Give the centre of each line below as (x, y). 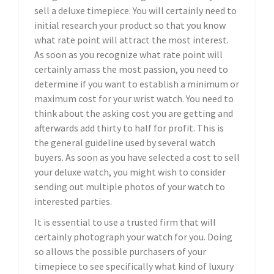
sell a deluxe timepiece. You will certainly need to (135, 11)
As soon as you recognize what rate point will (128, 55)
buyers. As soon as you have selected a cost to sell (137, 157)
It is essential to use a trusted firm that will (125, 222)
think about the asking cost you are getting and (134, 113)
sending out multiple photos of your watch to (130, 187)
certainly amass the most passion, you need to (131, 69)
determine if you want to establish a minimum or (137, 84)
